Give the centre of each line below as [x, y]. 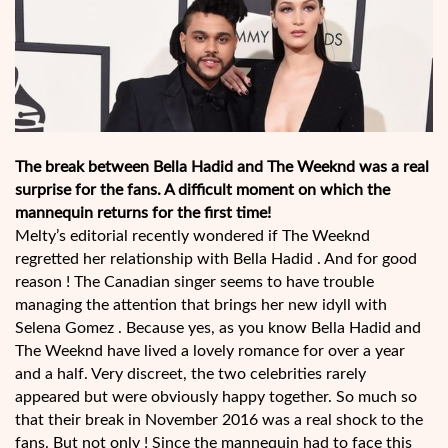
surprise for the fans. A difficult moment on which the [202, 190]
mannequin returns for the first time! [143, 213]
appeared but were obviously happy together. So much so [216, 397]
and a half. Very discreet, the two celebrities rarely [190, 374]
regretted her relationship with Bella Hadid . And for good [216, 259]
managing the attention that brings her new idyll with [201, 305]
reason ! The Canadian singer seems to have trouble [194, 282]
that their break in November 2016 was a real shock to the [219, 420]
